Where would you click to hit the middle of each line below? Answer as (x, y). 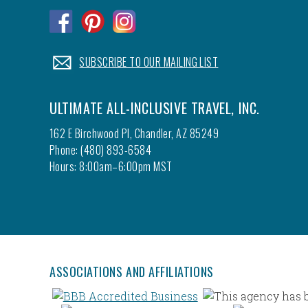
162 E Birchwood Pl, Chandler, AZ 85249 (134, 133)
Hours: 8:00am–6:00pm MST (111, 166)
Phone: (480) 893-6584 (101, 150)
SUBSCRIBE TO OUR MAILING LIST (149, 62)
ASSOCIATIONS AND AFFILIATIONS (132, 271)
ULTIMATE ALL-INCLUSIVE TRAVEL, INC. (155, 108)
